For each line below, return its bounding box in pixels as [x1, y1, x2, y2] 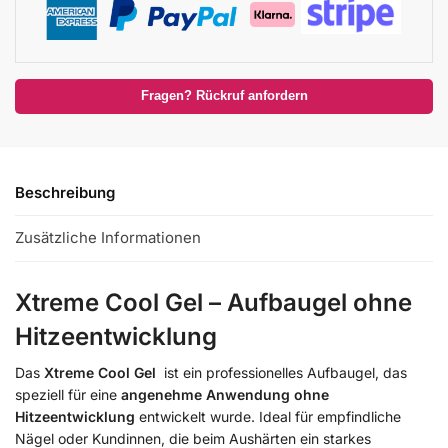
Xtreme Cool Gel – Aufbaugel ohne [15, 287, 412, 317]
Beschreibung [15, 183, 115, 203]
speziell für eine [15, 385, 121, 403]
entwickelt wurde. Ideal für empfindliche [135, 407, 401, 425]
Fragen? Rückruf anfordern [140, 88, 308, 103]
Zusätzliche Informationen [15, 228, 201, 248]
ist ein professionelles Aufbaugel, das [160, 363, 407, 381]
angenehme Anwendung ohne [121, 385, 329, 403]
